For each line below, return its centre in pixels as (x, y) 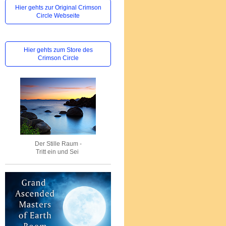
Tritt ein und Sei (58, 152)
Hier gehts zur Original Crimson (58, 8)
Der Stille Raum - (58, 144)
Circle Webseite (58, 16)
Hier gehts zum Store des (58, 50)
